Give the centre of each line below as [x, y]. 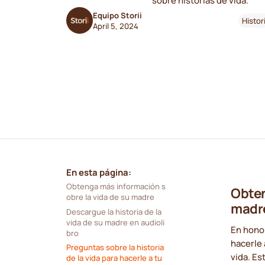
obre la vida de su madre [110, 197]
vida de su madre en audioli [115, 222]
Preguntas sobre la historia [115, 248]
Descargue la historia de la [114, 211]
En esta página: [98, 172]
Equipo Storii [117, 15]
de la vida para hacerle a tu [114, 258]
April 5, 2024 [115, 26]
